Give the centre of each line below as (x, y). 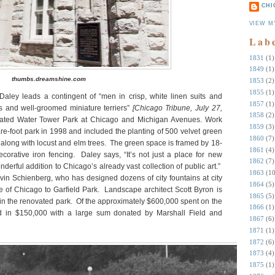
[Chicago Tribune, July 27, (177, 108)
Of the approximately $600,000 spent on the (149, 201)
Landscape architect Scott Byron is (163, 190)
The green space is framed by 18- (166, 143)
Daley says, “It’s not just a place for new (152, 155)
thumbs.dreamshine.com (48, 79)
